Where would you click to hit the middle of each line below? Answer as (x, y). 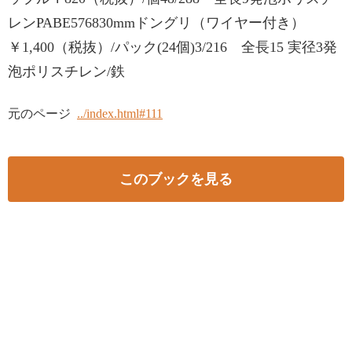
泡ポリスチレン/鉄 (66, 71)
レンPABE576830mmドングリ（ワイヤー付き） (156, 23)
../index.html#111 (120, 114)
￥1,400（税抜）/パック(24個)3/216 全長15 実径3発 (172, 47)
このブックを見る (176, 179)
